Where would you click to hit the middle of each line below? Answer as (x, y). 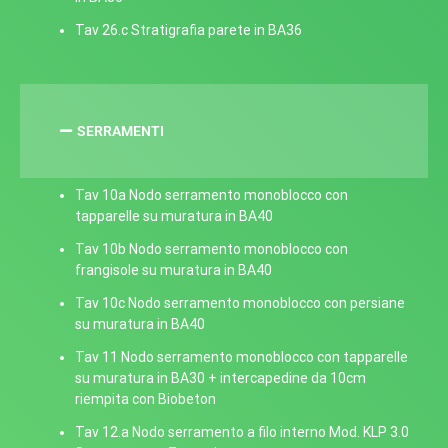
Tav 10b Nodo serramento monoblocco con (211, 249)
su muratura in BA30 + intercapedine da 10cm (220, 378)
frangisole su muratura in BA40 (173, 270)
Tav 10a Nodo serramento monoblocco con (211, 195)
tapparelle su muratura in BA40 (174, 216)
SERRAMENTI (120, 131)
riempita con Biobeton (145, 399)
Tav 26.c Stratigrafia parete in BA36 (188, 30)
